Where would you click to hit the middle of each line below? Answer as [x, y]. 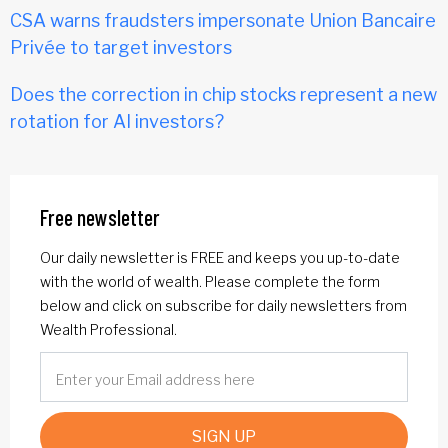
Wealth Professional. [108, 330]
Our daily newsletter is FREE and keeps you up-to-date [220, 258]
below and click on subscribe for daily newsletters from [223, 306]
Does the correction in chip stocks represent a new [223, 95]
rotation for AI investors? [117, 122]
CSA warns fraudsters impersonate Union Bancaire [223, 21]
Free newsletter [100, 217]
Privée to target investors [121, 48]
